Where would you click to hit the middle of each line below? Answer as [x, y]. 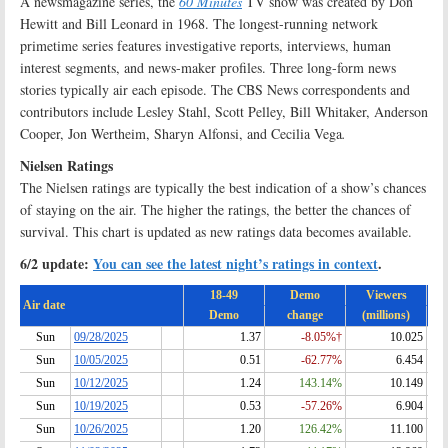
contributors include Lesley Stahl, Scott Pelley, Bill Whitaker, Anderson [224, 111]
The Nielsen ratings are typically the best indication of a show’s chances [223, 187]
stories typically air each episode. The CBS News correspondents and [215, 89]
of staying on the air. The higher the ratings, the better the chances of [215, 209]
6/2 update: [56, 263]
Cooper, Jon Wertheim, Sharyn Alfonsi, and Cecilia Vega [181, 133]
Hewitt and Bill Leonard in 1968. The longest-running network [199, 23]
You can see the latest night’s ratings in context [235, 263]
